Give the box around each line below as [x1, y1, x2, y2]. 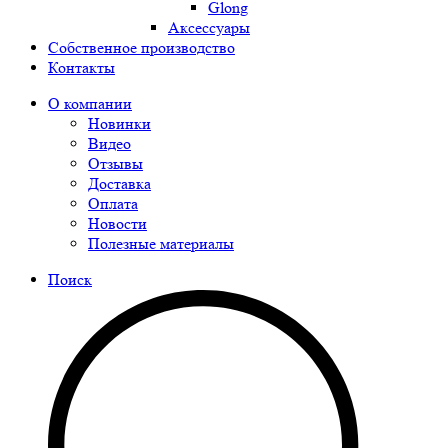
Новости [88, 214, 147, 233]
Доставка [88, 174, 151, 193]
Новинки [88, 114, 151, 133]
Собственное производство [48, 38, 235, 57]
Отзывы [88, 154, 143, 173]
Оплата [88, 194, 138, 213]
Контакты [48, 58, 115, 77]
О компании [48, 94, 132, 113]
